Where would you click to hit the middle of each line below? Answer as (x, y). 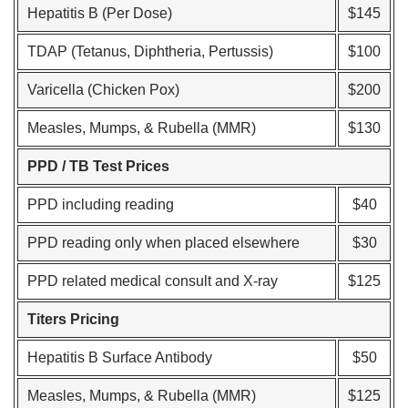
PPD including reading (101, 204)
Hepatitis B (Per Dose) (100, 13)
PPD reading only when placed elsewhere (163, 243)
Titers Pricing (73, 319)
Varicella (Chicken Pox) (103, 90)
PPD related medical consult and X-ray (153, 281)
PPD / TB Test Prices (98, 166)
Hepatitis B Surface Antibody (120, 357)
